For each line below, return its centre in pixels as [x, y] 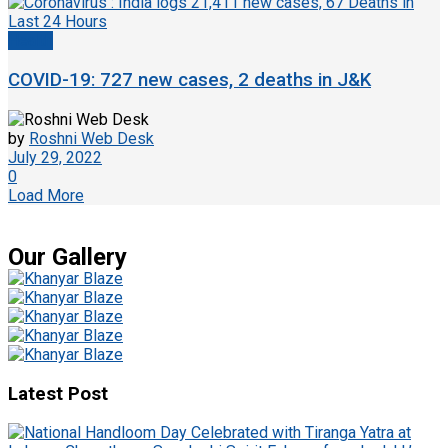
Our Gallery [67, 256]
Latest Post [58, 393]
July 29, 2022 [55, 157]
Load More [46, 195]
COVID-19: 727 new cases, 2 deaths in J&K [189, 80]
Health [30, 41]
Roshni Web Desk [91, 138]
